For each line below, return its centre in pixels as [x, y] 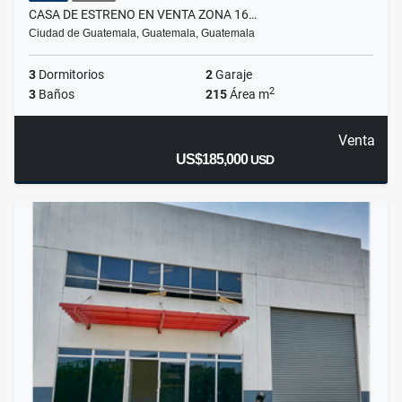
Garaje [232, 75]
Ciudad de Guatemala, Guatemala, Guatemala [142, 34]
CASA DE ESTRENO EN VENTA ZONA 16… [143, 15]
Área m [248, 95]
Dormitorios [70, 75]
